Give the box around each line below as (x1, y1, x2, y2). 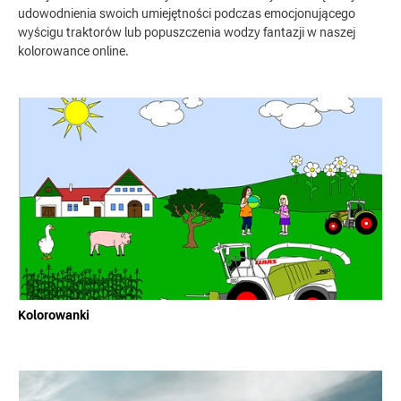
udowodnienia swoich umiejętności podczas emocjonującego (18, 5, 355, 21)
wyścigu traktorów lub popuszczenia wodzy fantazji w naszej (18, 24, 355, 39)
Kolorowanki (18, 307, 90, 322)
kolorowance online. (18, 43, 129, 58)
